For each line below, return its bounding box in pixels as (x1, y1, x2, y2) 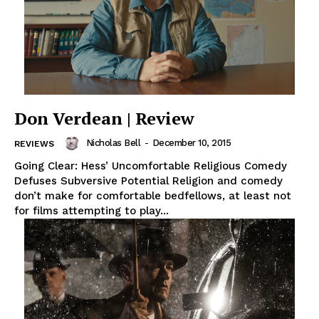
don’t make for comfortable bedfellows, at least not (14, 189, 291, 202)
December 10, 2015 (152, 137, 231, 149)
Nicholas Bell (85, 137, 140, 149)
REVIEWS (14, 138, 54, 149)
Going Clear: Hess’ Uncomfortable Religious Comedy (14, 159, 287, 172)
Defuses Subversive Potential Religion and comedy (14, 174, 283, 187)
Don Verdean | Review (14, 106, 194, 130)
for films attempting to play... (14, 204, 169, 217)
